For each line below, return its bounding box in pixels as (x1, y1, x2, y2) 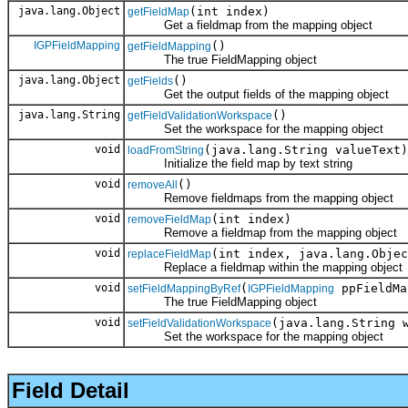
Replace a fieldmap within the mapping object (127, 260, 403, 274)
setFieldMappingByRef (127, 281, 240, 295)
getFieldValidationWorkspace (127, 108, 272, 122)
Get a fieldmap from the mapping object (127, 17, 372, 32)
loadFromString (127, 143, 204, 157)
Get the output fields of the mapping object (127, 87, 389, 101)
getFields (127, 74, 173, 87)
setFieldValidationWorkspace (127, 316, 271, 330)
